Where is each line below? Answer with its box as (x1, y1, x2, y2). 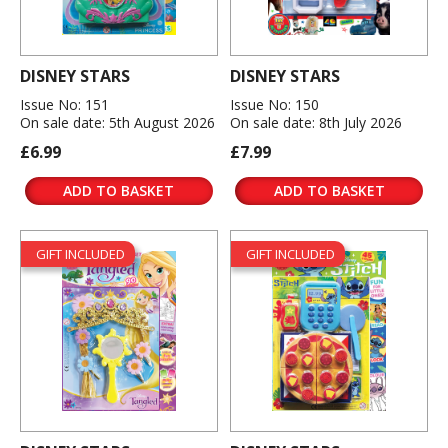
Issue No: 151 (20, 95, 109, 115)
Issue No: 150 (230, 95, 320, 115)
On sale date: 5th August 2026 (20, 113, 215, 133)
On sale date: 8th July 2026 (230, 113, 403, 133)
